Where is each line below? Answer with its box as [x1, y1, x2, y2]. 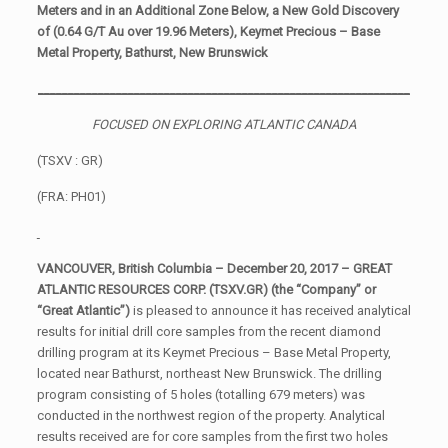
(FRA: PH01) [36, 188, 106, 204]
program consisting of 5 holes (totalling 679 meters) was [36, 386, 365, 402]
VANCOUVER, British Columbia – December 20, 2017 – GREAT [36, 260, 392, 276]
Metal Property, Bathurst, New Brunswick [36, 44, 268, 60]
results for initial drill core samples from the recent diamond [36, 323, 381, 339]
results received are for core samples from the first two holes [36, 428, 388, 444]
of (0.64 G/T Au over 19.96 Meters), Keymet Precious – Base [36, 23, 380, 39]
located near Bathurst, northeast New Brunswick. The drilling [36, 365, 382, 381]
